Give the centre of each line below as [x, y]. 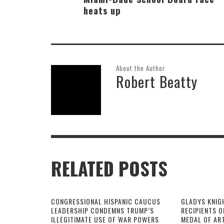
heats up [102, 10]
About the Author [141, 68]
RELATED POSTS [109, 168]
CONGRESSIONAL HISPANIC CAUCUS [106, 201]
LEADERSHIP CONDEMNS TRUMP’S [102, 210]
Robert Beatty [157, 81]
